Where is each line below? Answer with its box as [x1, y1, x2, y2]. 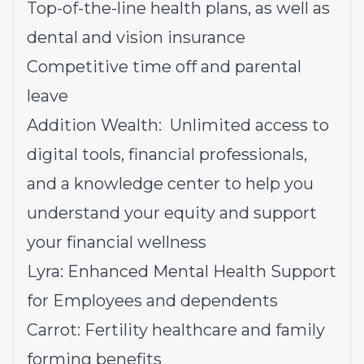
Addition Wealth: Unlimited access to [27, 115, 329, 135]
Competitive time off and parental [27, 57, 301, 76]
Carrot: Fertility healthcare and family [27, 320, 325, 340]
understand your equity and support [27, 203, 317, 223]
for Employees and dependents [27, 291, 286, 310]
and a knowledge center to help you [27, 174, 314, 193]
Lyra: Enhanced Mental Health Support [27, 262, 336, 281]
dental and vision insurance [27, 28, 245, 47]
